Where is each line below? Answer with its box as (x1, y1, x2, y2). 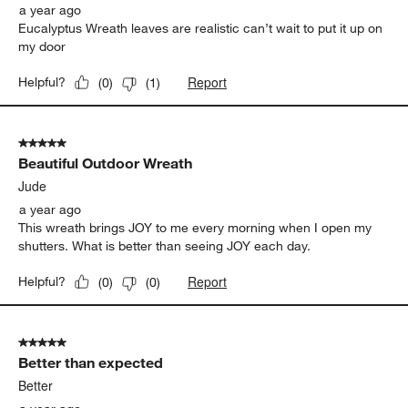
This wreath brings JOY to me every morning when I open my (18, 219, 372, 237)
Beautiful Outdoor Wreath (18, 154, 193, 173)
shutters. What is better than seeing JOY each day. (18, 238, 311, 255)
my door (18, 38, 66, 56)
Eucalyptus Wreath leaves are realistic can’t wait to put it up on (18, 20, 383, 37)
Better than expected (18, 353, 164, 372)
